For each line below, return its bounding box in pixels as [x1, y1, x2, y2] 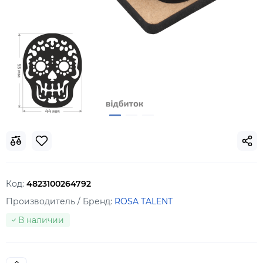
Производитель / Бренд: [6, 196, 114, 207]
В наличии [18, 215, 64, 225]
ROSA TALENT [114, 196, 173, 207]
